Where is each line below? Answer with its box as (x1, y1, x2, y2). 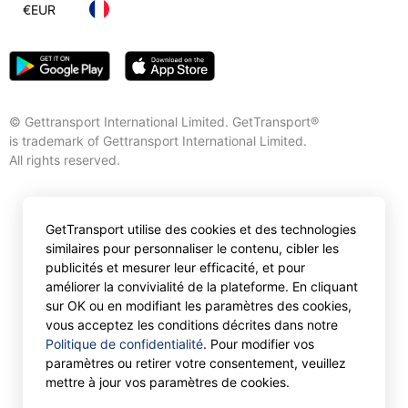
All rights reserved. (9, 152, 120, 168)
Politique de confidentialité (46, 336, 203, 352)
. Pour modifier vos (203, 336, 314, 352)
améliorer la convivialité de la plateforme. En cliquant (46, 279, 358, 294)
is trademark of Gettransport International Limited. (9, 133, 307, 148)
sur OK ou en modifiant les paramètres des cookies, (46, 298, 352, 313)
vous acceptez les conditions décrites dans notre (46, 317, 338, 332)
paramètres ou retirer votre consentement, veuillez (46, 355, 346, 371)
